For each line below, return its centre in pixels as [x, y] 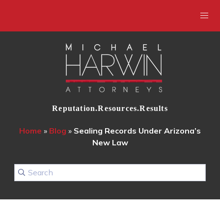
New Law [110, 142]
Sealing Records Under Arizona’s [137, 131]
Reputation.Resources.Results [110, 108]
